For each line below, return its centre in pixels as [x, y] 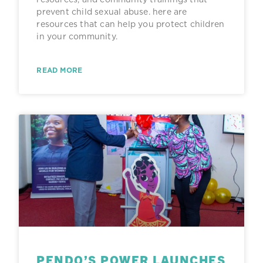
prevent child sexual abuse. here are [112, 11]
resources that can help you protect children [131, 24]
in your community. [77, 36]
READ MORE [60, 70]
